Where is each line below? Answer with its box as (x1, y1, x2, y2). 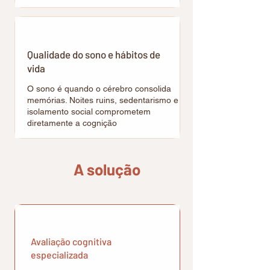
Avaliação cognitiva (31, 236, 111, 247)
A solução (74, 160, 140, 178)
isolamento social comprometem (27, 107, 151, 116)
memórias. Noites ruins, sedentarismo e (27, 95, 178, 105)
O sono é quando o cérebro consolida (27, 84, 171, 93)
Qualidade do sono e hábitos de (27, 48, 160, 60)
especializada (31, 249, 88, 260)
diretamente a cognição (27, 118, 117, 128)
